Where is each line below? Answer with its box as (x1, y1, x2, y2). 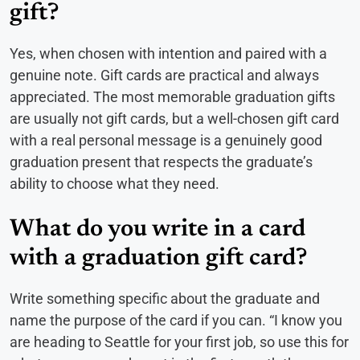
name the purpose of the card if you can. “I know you (10, 312, 342, 329)
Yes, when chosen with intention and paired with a (10, 45, 327, 63)
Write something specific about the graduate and (10, 290, 320, 308)
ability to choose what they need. (10, 175, 219, 193)
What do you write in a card (10, 218, 305, 243)
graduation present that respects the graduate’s (10, 153, 313, 171)
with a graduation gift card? (10, 247, 307, 272)
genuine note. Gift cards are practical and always (10, 67, 319, 84)
